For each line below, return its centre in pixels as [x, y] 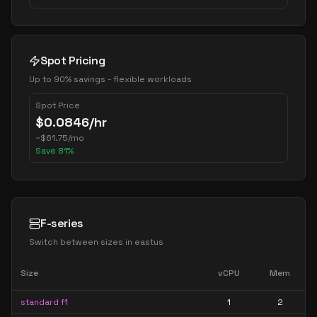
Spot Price [58, 105]
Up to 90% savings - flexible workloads [110, 79]
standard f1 [44, 302]
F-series [62, 223]
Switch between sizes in [82, 242]
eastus [149, 242]
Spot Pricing [73, 60]
